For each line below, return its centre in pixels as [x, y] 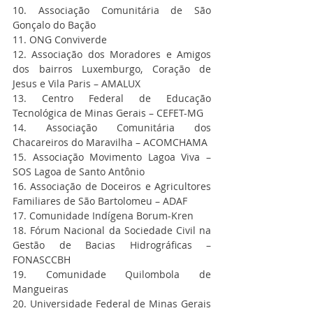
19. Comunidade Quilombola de [112, 275]
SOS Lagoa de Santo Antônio [79, 172]
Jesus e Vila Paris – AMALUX [77, 84]
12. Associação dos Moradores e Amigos [112, 54]
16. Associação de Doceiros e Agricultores [112, 187]
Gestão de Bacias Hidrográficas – [112, 245]
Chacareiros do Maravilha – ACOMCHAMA [110, 143]
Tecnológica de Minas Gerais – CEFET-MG [108, 113]
